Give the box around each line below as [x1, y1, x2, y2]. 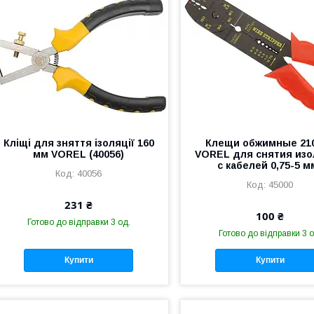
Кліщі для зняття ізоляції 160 [3, 137, 154, 149]
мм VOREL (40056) [33, 149, 125, 160]
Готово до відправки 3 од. [27, 217, 130, 227]
